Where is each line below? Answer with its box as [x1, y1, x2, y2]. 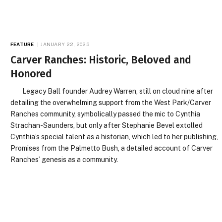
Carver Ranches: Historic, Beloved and [10, 54, 192, 66]
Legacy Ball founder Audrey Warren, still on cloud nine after [10, 87, 214, 95]
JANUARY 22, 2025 [41, 41, 90, 47]
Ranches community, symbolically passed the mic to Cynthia [10, 110, 201, 118]
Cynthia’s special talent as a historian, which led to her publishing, [10, 133, 219, 141]
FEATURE [10, 41, 34, 47]
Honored [10, 67, 53, 80]
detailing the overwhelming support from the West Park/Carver [10, 99, 212, 107]
